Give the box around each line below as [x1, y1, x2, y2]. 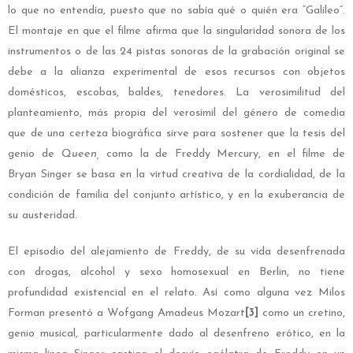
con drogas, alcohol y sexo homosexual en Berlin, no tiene [8, 266, 345, 279]
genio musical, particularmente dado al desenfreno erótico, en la [8, 328, 345, 340]
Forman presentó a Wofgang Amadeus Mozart [8, 307, 245, 320]
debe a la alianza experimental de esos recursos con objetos [8, 66, 345, 79]
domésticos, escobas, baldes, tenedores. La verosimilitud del [8, 87, 345, 99]
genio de [8, 148, 61, 161]
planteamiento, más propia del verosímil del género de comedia [8, 107, 345, 120]
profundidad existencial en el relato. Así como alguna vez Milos [8, 287, 345, 299]
